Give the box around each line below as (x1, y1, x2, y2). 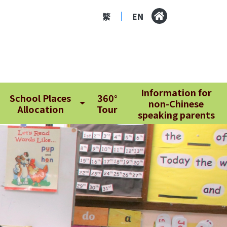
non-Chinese (148, 97, 204, 110)
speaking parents (137, 108, 215, 121)
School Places (10, 91, 71, 104)
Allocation (17, 102, 64, 116)
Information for (140, 86, 212, 99)
